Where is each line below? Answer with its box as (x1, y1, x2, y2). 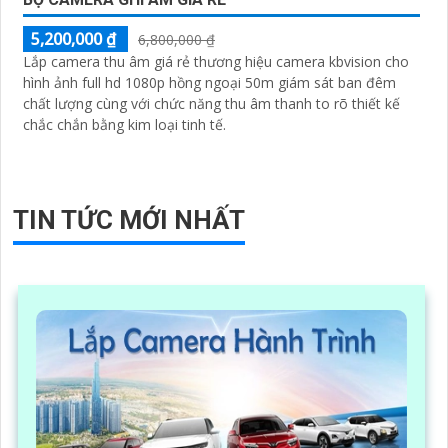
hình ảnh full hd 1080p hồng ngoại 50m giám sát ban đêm (23, 72, 396, 92)
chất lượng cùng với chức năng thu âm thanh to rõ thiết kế (23, 93, 400, 113)
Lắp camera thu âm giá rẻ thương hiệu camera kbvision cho (23, 51, 409, 71)
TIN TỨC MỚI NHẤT (13, 204, 245, 235)
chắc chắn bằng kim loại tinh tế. (23, 114, 226, 134)
